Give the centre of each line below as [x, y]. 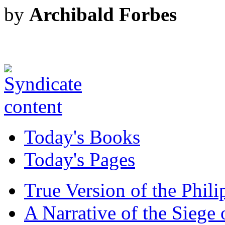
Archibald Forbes [103, 14]
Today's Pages [80, 159]
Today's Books [82, 137]
